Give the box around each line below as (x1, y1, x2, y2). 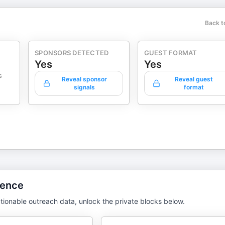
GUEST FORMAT (144, 49, 197, 57)
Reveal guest (175, 75, 213, 83)
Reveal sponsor (61, 75, 107, 83)
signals (73, 83, 95, 91)
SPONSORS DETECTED (35, 49, 109, 57)
